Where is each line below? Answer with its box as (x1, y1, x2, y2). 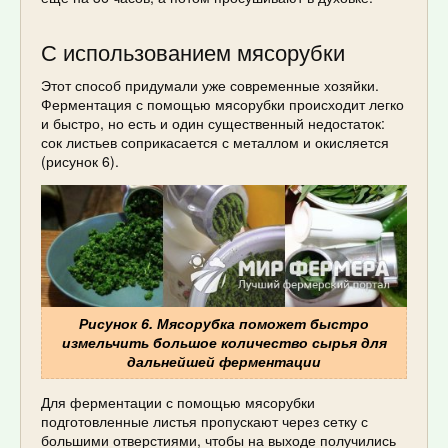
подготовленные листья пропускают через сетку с (41, 410, 368, 431)
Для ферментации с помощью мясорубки (41, 391, 315, 412)
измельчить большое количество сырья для (61, 331, 387, 352)
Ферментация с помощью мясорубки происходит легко (41, 93, 404, 114)
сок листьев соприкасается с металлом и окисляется (41, 131, 389, 152)
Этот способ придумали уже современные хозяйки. (41, 74, 379, 95)
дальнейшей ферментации (127, 350, 321, 371)
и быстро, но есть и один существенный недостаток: (41, 112, 385, 133)
